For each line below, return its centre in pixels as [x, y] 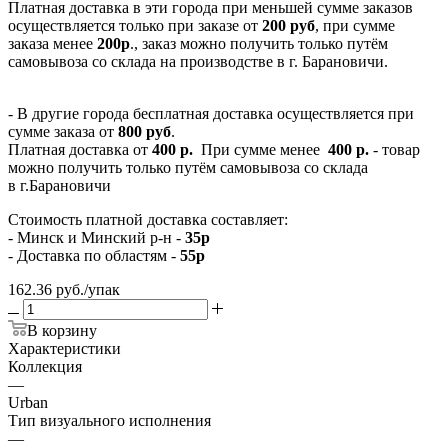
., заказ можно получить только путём [259, 43]
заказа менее [52, 43]
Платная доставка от [80, 149]
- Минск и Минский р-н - [96, 237]
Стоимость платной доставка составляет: [148, 219]
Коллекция [45, 366]
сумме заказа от [63, 131]
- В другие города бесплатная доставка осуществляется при [211, 113]
